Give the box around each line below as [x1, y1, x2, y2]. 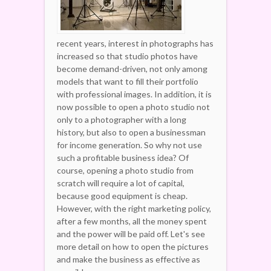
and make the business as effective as [57, 253, 200, 264]
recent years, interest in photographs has [57, 38, 214, 48]
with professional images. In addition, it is [57, 88, 212, 99]
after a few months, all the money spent [57, 215, 207, 226]
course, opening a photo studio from [57, 165, 194, 175]
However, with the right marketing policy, [57, 203, 211, 214]
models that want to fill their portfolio [57, 76, 198, 87]
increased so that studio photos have [57, 50, 198, 61]
